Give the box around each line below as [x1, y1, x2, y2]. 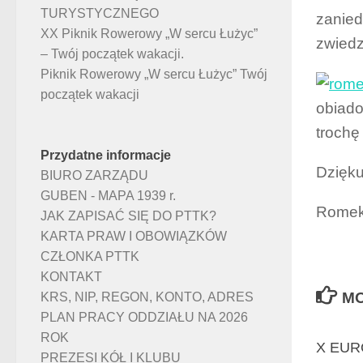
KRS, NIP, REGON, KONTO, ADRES [41, 290, 254, 305]
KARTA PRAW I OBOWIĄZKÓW [41, 229, 227, 244]
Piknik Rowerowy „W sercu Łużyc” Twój [41, 67, 267, 82]
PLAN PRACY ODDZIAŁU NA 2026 [41, 310, 248, 325]
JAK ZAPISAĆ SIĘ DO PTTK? [41, 209, 216, 224]
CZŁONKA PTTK [41, 250, 139, 264]
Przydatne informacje [41, 148, 171, 163]
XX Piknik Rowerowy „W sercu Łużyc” [41, 27, 258, 41]
